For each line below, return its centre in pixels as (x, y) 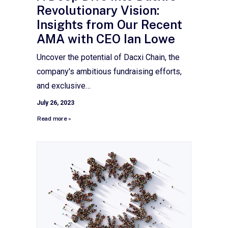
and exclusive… (64, 86)
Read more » (54, 119)
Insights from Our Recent (109, 25)
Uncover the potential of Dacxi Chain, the (108, 58)
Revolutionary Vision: (98, 10)
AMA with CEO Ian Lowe (106, 39)
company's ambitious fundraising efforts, (109, 72)
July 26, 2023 (55, 103)
